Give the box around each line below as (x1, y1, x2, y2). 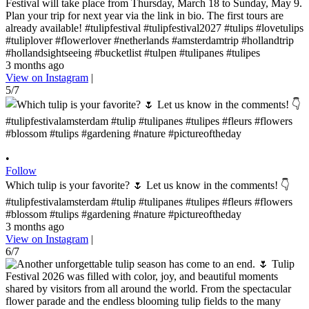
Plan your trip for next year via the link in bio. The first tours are (6, 9, 283, 21)
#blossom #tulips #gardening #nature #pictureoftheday (6, 208, 241, 220)
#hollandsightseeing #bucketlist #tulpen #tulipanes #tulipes (6, 46, 260, 59)
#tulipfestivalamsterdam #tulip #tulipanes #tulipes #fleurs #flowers (6, 195, 292, 208)
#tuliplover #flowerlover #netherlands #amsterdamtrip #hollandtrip (6, 34, 294, 46)
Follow (6, 164, 37, 177)
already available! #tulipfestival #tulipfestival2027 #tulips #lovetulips (6, 21, 303, 34)
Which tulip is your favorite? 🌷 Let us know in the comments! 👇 (6, 179, 290, 191)
